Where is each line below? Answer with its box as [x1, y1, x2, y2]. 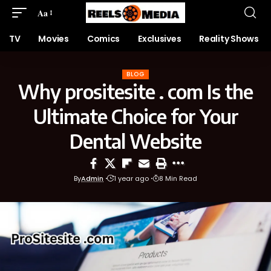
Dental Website [70, 129, 201, 153]
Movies [38, 33, 69, 45]
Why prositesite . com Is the [18, 79, 253, 103]
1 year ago [114, 174, 149, 183]
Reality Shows [199, 33, 259, 45]
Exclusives [138, 33, 181, 45]
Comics [87, 33, 120, 45]
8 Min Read [159, 174, 197, 183]
